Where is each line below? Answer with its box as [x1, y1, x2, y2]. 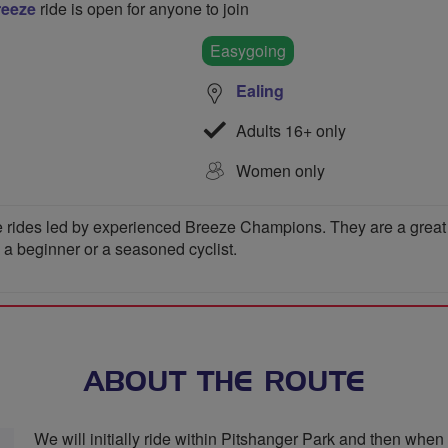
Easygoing [210, 39, 286, 62]
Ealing [236, 78, 284, 102]
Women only [236, 158, 325, 182]
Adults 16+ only [232, 118, 346, 142]
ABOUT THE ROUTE [83, 369, 365, 397]
